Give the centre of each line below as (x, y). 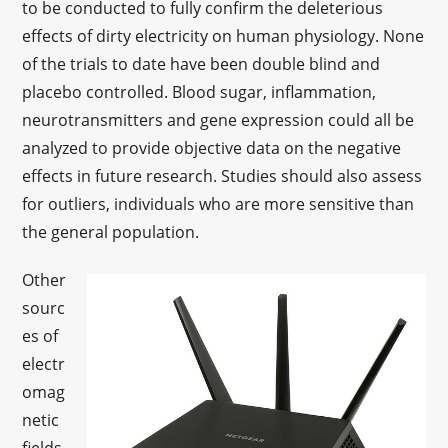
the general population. (113, 232)
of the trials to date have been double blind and (201, 64)
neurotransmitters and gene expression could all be (218, 120)
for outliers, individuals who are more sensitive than (218, 204)
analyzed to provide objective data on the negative (212, 148)
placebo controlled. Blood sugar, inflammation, (199, 92)
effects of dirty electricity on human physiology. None (223, 36)
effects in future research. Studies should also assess (222, 176)
